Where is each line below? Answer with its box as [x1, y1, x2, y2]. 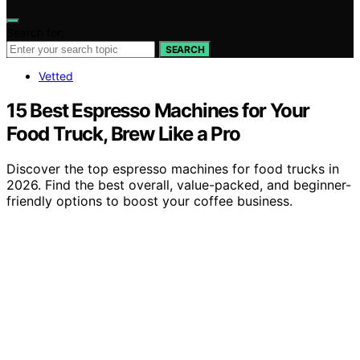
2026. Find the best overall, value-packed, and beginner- [6, 177, 351, 194]
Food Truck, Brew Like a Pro [6, 121, 240, 145]
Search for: [6, 25, 64, 39]
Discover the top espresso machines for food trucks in [6, 161, 339, 178]
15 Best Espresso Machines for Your [6, 98, 310, 122]
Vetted [39, 68, 73, 83]
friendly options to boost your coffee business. [6, 193, 292, 210]
